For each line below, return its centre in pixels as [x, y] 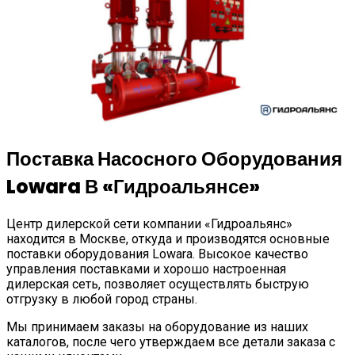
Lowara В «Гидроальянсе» [133, 187]
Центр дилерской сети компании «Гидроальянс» [149, 224]
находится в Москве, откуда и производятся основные [168, 239]
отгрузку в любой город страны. [102, 300]
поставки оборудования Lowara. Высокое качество [157, 254]
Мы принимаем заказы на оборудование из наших [157, 327]
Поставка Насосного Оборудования [174, 159]
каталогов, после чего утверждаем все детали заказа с [171, 342]
